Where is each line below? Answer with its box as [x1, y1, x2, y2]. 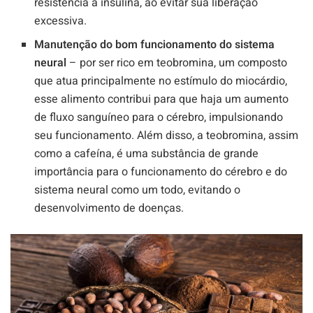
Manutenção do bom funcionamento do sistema [34, 36, 275, 54]
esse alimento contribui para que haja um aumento [34, 91, 289, 108]
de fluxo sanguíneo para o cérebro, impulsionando [34, 109, 284, 126]
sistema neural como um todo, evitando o [34, 182, 241, 199]
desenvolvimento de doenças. [34, 200, 184, 217]
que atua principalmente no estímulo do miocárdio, [34, 73, 288, 90]
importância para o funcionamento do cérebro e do [34, 163, 288, 181]
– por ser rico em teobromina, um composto [66, 54, 288, 72]
